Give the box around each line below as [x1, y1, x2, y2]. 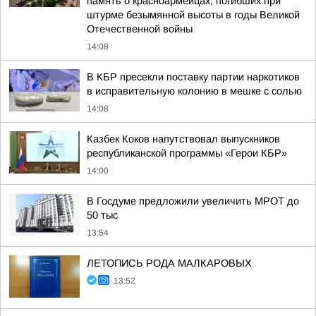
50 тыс [87, 209, 118, 221]
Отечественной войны [87, 23, 193, 35]
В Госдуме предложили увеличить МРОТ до [87, 195, 299, 207]
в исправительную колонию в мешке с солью [87, 85, 302, 97]
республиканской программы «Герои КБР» [87, 147, 287, 159]
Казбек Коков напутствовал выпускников [87, 133, 280, 145]
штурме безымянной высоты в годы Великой [87, 9, 300, 20]
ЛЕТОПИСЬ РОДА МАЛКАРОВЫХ [87, 257, 252, 269]
